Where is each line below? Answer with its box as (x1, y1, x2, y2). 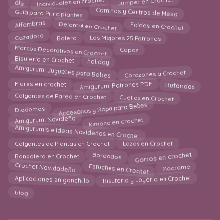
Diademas (14, 103, 45, 113)
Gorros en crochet (134, 149, 192, 164)
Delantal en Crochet (58, 17, 117, 30)
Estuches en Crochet (88, 161, 149, 175)
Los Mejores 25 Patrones (89, 31, 161, 40)
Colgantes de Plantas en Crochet (14, 141, 110, 149)
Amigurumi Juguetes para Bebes (14, 65, 111, 82)
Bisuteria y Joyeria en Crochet (102, 176, 191, 187)
